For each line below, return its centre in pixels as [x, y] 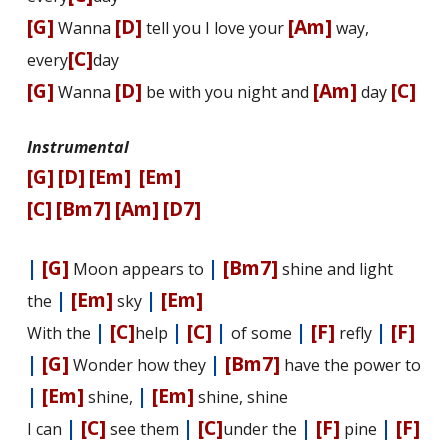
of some [263, 333]
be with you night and [227, 92]
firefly [355, 333]
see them [144, 429]
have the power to [350, 365]
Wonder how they [139, 365]
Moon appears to [138, 269]
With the [60, 333]
